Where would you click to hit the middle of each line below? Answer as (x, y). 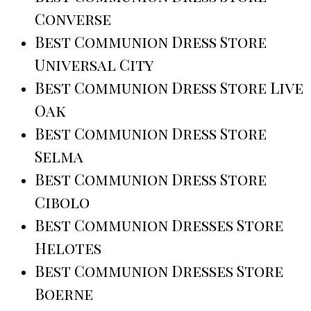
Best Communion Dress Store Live (169, 88)
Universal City (94, 65)
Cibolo (62, 202)
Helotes (68, 248)
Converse (73, 19)
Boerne (64, 294)
